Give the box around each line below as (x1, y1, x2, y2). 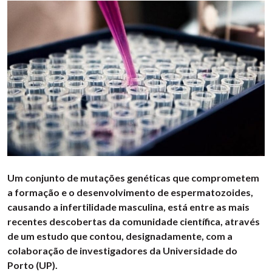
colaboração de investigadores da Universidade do (7, 245, 237, 257)
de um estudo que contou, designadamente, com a (7, 230, 233, 242)
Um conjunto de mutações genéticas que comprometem (7, 172, 259, 184)
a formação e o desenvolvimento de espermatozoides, (7, 186, 253, 199)
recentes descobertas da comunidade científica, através (7, 216, 260, 228)
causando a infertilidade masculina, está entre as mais (7, 201, 250, 213)
